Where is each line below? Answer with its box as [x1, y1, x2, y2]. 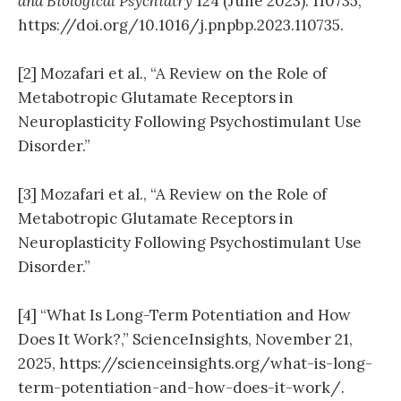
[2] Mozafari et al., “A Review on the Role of [18, 64, 327, 84]
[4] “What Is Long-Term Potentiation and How [18, 305, 351, 326]
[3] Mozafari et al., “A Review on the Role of [18, 184, 327, 205]
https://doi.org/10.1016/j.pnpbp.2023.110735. [18, 14, 344, 35]
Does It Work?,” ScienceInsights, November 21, [18, 329, 353, 350]
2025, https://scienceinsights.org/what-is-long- [18, 354, 372, 374]
